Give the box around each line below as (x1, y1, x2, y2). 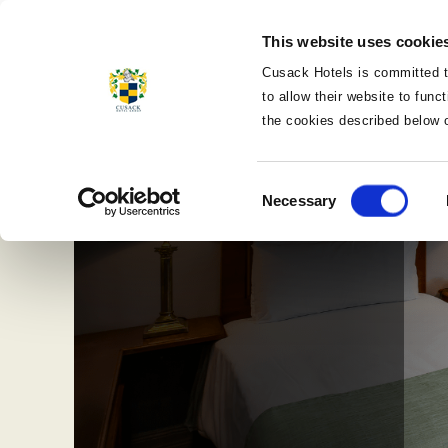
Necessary (262, 191, 337, 209)
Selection (261, 203, 323, 221)
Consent (261, 179, 317, 197)
